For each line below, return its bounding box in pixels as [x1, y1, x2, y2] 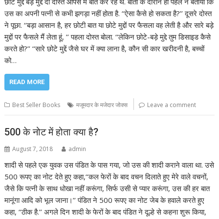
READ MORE [9, 78, 45, 86]
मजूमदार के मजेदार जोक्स [76, 101, 128, 109]
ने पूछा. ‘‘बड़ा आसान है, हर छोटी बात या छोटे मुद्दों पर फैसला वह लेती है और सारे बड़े [4, 20, 214, 30]
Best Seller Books [12, 101, 61, 109]
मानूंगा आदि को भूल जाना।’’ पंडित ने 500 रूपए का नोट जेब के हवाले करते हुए [4, 195, 205, 205]
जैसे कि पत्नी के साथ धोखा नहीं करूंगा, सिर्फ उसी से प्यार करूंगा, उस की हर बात [4, 183, 210, 193]
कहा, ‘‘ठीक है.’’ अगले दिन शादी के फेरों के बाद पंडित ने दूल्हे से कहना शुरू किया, [4, 206, 207, 217]
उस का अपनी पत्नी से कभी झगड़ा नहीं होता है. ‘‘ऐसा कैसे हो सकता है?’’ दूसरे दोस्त [4, 8, 212, 19]
